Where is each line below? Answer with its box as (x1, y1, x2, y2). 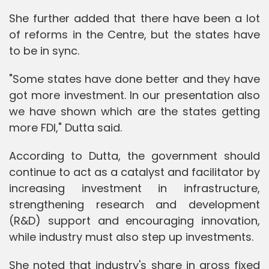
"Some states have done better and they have (9, 71, 260, 86)
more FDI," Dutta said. (9, 119, 122, 135)
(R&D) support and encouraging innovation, (9, 213, 260, 228)
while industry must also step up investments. (9, 229, 253, 244)
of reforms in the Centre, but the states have (9, 26, 260, 42)
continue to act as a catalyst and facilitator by (9, 164, 260, 180)
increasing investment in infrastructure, (9, 180, 260, 196)
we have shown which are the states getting (9, 103, 260, 119)
